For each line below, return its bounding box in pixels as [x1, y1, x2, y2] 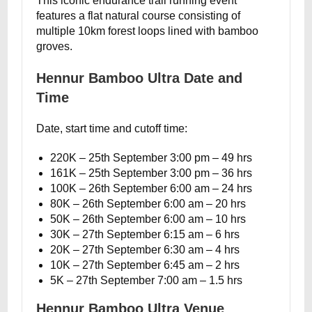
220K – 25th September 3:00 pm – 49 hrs [50, 152, 253, 164]
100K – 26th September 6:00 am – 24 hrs [50, 182, 253, 194]
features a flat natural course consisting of [36, 10, 241, 22]
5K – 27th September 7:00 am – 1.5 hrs [50, 274, 243, 286]
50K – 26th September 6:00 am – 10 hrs [50, 213, 247, 225]
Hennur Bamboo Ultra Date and [36, 70, 243, 86]
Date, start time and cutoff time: [36, 123, 188, 134]
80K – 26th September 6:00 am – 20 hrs [50, 198, 247, 210]
